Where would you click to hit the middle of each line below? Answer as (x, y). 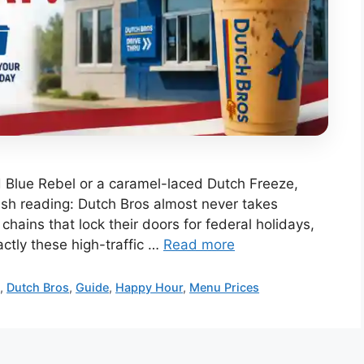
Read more (199, 244)
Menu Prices (225, 287)
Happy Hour (149, 287)
